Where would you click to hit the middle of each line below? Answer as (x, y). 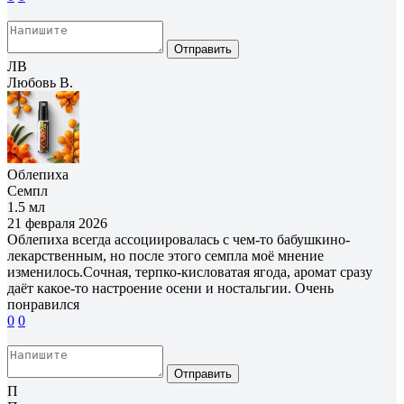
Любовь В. (40, 82)
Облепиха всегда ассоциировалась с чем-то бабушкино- (179, 239)
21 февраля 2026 (57, 223)
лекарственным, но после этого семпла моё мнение (165, 255)
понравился (43, 304)
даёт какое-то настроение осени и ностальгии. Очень (170, 288)
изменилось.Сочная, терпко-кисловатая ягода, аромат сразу (190, 271)
